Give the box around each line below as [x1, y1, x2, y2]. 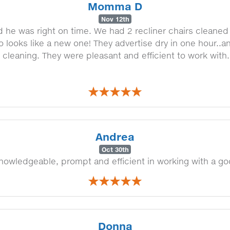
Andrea [95, 130, 135, 143]
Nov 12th [101, 15, 129, 23]
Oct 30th [101, 145, 129, 154]
